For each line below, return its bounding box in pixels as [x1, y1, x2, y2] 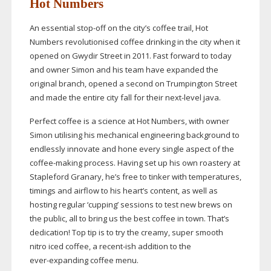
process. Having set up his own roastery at [82, 157, 240, 169]
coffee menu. [88, 255, 140, 266]
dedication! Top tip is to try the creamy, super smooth [29, 227, 223, 238]
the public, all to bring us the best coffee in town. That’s [29, 213, 229, 224]
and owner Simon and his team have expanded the [29, 64, 218, 76]
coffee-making [29, 157, 82, 169]
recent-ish [99, 241, 136, 252]
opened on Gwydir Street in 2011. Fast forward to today [29, 50, 232, 62]
